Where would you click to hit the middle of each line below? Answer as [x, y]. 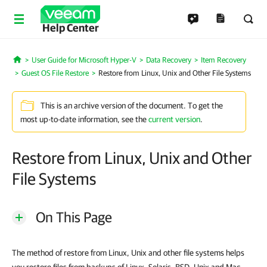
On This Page [74, 217]
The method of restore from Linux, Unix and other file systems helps [128, 253]
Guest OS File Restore [55, 73]
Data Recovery [168, 60]
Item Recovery [223, 60]
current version [174, 119]
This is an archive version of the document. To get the [132, 106]
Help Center [70, 28]
